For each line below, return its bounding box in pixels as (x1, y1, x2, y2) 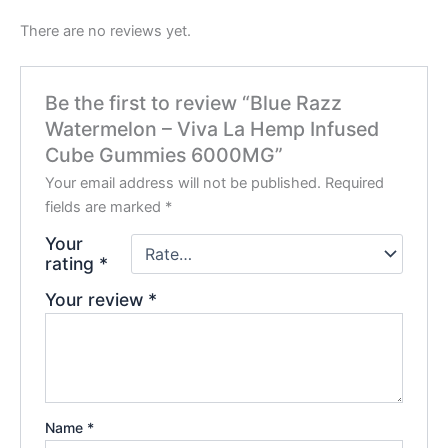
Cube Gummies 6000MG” (45, 143, 284, 168)
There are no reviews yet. (20, 21, 191, 40)
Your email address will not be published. (45, 174, 322, 193)
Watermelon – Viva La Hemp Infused (45, 117, 380, 142)
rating (45, 253, 100, 275)
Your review (45, 289, 149, 311)
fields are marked (45, 198, 166, 217)
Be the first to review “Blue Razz (45, 91, 343, 116)
